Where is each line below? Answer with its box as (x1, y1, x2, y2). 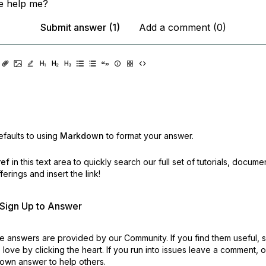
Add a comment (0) (138, 21, 226, 33)
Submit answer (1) (40, 21, 120, 33)
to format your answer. (106, 131, 194, 141)
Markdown (59, 131, 104, 141)
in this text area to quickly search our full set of (11, 157, 195, 167)
